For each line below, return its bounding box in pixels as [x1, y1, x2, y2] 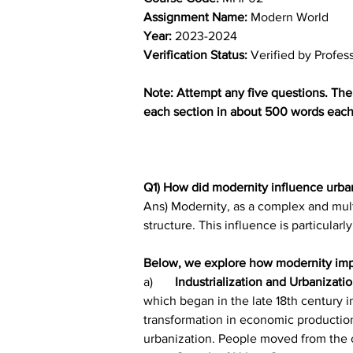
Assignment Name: [143, 9, 251, 24]
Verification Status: [143, 47, 251, 61]
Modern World [251, 9, 329, 24]
